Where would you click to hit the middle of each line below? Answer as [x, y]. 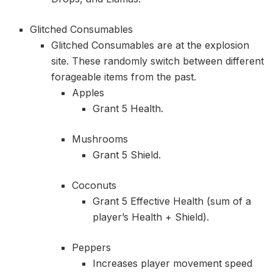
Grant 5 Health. [128, 108]
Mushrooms [100, 139]
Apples [88, 92]
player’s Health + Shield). [151, 217]
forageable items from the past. [123, 76]
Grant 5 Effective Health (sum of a [172, 201]
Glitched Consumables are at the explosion [150, 45]
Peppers [91, 247]
